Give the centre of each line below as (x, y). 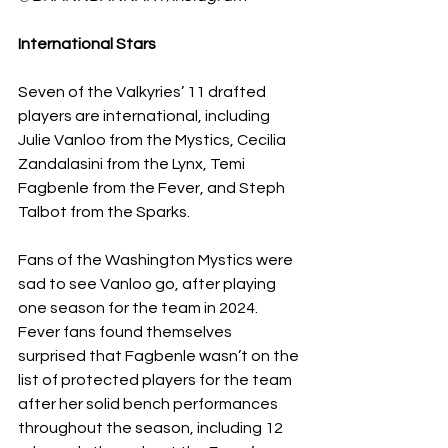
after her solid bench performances (149, 403)
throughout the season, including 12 (152, 427)
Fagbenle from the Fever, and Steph (153, 187)
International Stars (88, 43)
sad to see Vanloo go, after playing (148, 283)
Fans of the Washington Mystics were (157, 259)
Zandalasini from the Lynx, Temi (133, 163)
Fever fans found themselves (126, 331)
